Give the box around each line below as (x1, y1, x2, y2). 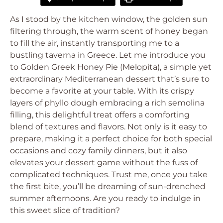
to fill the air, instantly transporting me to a (10, 38, 179, 48)
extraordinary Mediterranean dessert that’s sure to (10, 74, 210, 84)
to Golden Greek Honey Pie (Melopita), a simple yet (10, 62, 212, 72)
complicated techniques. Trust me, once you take (10, 170, 208, 179)
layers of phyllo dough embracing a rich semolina (10, 98, 205, 108)
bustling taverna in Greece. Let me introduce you (10, 50, 206, 60)
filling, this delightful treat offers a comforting (10, 110, 190, 119)
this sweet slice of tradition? (10, 206, 120, 215)
